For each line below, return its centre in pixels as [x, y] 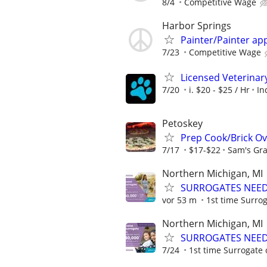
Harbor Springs [197, 26]
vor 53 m [179, 200]
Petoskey [182, 123]
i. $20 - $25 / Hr [219, 89]
